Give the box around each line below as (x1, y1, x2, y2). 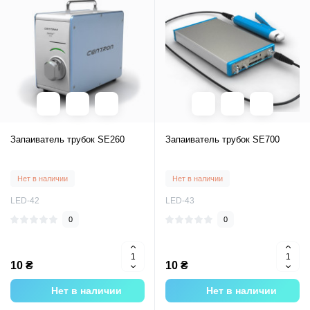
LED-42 (10, 196, 39, 206)
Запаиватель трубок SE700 (165, 134, 280, 145)
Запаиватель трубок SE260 (10, 134, 125, 145)
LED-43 (165, 196, 194, 206)
